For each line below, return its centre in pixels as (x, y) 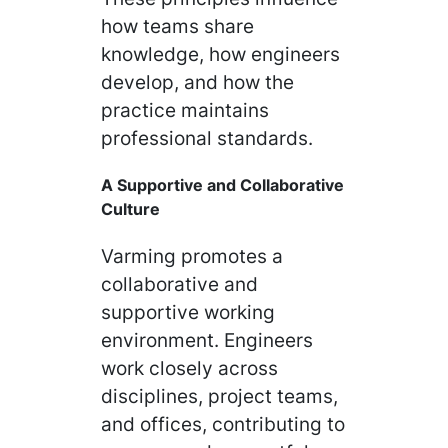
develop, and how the (198, 81)
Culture (131, 209)
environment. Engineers (207, 340)
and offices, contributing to (223, 424)
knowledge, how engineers (221, 53)
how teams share (178, 25)
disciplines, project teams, (220, 396)
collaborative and (180, 284)
